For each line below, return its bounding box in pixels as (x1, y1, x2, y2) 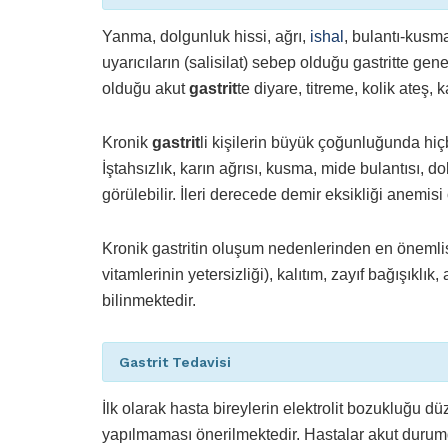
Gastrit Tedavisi (119, 354, 231, 371)
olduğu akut (102, 80, 189, 98)
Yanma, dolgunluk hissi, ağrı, (102, 28, 310, 46)
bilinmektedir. (102, 292, 196, 310)
